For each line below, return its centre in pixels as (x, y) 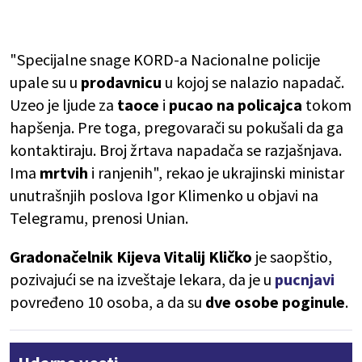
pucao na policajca (237, 105)
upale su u (45, 82)
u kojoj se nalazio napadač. (253, 82)
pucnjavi (305, 280)
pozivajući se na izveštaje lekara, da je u (142, 280)
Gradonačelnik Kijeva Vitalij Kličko (131, 257)
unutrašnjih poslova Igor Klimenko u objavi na (164, 196)
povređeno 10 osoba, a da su (107, 302)
